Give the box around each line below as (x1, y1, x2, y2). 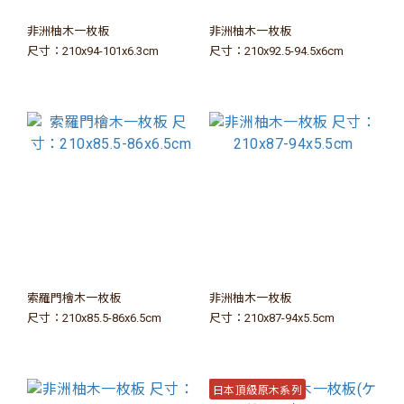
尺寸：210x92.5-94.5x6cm (209, 44, 344, 58)
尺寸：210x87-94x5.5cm (209, 311, 335, 325)
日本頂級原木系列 (213, 381, 303, 397)
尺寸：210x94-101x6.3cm (27, 44, 159, 58)
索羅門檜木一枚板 (27, 291, 121, 305)
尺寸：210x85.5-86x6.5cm (27, 311, 161, 325)
